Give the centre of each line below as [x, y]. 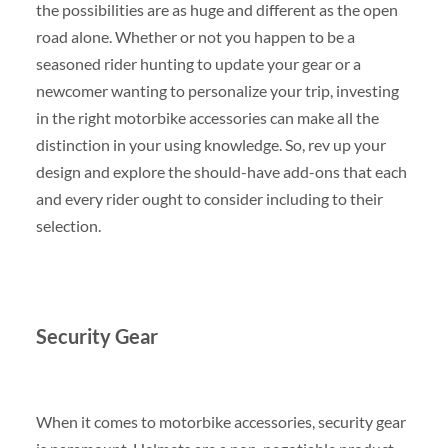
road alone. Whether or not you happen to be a [195, 36]
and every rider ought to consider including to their [209, 198]
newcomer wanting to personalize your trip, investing [217, 90]
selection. [68, 225]
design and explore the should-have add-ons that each [221, 171]
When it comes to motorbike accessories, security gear [220, 422]
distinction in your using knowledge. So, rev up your [210, 144]
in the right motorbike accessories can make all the [207, 117]
